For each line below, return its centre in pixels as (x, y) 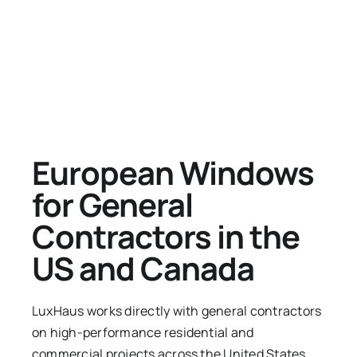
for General (112, 205)
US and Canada (143, 269)
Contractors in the (165, 237)
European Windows (173, 173)
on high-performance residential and (143, 333)
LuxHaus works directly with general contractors (177, 311)
